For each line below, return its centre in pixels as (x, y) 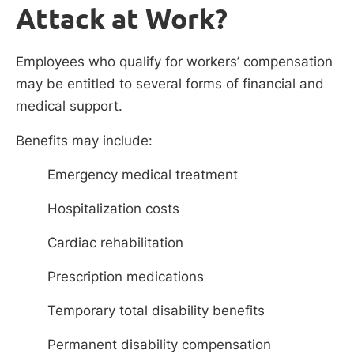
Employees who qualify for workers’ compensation (174, 62)
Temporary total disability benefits (156, 310)
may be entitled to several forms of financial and (170, 84)
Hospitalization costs (113, 208)
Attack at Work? (122, 19)
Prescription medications (126, 276)
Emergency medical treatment (143, 174)
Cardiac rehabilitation (115, 242)
